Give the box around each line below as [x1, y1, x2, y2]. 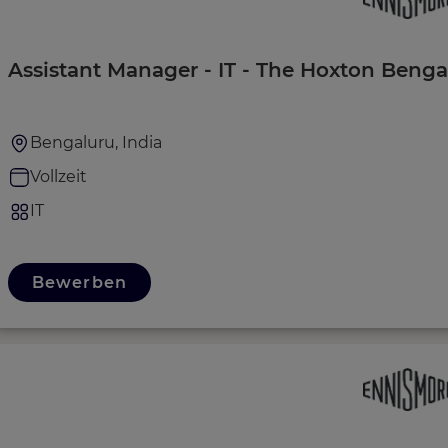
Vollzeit [30, 166, 87, 186]
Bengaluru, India [30, 132, 162, 152]
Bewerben [32, 272, 127, 292]
